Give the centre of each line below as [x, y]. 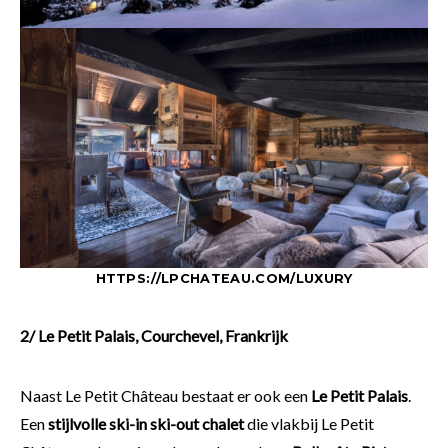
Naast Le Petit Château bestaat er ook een [165, 395]
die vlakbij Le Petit [310, 423]
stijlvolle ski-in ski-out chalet [147, 423]
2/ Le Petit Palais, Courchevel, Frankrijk [154, 335]
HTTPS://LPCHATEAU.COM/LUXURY [224, 278]
